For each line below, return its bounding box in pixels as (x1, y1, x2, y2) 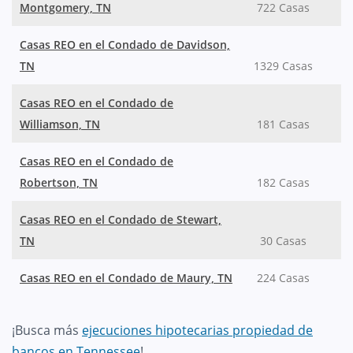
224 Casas (256, 269, 310, 285)
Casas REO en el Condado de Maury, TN (20, 269, 232, 285)
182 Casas (256, 174, 310, 190)
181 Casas (256, 116, 310, 132)
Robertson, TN (20, 174, 98, 190)
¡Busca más (12, 321, 82, 339)
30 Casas (259, 232, 307, 248)
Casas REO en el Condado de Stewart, (20, 211, 221, 227)
